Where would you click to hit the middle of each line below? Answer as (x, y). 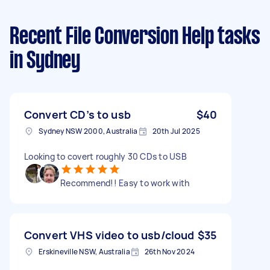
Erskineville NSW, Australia (84, 251)
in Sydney (45, 61)
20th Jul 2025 (176, 131)
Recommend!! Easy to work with (125, 183)
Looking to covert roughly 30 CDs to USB (105, 156)
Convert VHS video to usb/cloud (109, 235)
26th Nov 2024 (169, 251)
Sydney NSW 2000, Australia (88, 131)
